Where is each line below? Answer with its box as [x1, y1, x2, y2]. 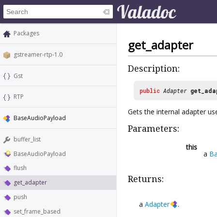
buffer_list [14, 135, 41, 143]
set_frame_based [14, 207, 61, 216]
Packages [14, 29, 39, 37]
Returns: [128, 173, 164, 184]
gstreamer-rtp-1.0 [14, 50, 62, 59]
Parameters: [128, 123, 179, 134]
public [139, 86, 160, 94]
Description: [128, 63, 180, 74]
